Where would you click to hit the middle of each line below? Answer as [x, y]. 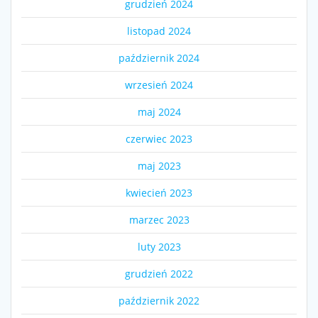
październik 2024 [159, 57]
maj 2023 [159, 165]
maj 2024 [159, 111]
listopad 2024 [159, 31]
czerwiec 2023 [159, 138]
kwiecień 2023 [159, 192]
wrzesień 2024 [159, 84]
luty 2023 [159, 246]
